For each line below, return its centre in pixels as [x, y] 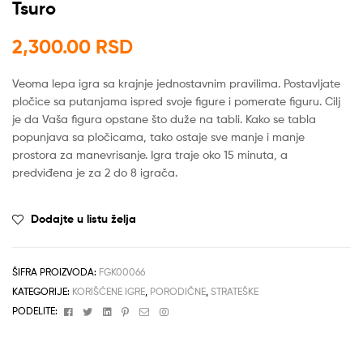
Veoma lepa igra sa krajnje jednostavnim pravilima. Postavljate [176, 83]
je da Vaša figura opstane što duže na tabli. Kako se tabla [164, 118]
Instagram [191, 310]
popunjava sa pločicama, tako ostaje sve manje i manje [158, 136]
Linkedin [131, 310]
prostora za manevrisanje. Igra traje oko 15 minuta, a [150, 154]
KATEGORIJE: [42, 292]
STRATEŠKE [235, 292]
